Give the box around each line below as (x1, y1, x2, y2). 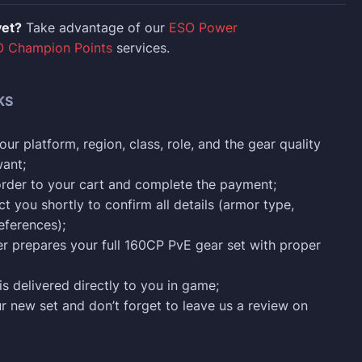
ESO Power (169, 19, 238, 36)
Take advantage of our (22, 19, 169, 36)
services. (112, 40, 170, 56)
